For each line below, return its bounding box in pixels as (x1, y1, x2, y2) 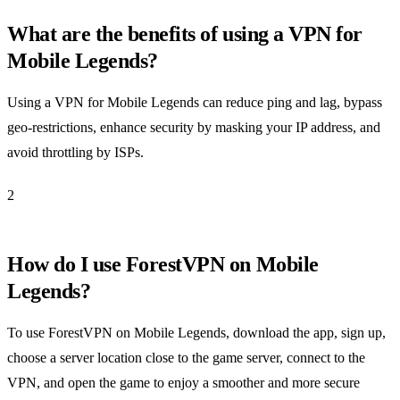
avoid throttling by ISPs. (7, 144, 144, 160)
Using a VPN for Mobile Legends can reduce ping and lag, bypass (7, 94, 382, 110)
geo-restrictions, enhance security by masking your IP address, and (7, 119, 380, 135)
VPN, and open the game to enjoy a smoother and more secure (7, 374, 360, 390)
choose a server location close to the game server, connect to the (7, 349, 365, 365)
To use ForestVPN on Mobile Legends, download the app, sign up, (7, 324, 386, 340)
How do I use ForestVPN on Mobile (7, 252, 319, 276)
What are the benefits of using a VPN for (7, 21, 362, 46)
